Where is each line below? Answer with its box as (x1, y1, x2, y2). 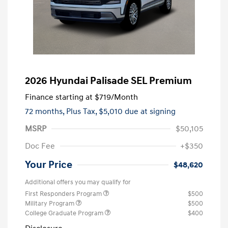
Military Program (25, 199, 76, 208)
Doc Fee (25, 140, 55, 151)
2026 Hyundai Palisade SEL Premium (25, 74, 192, 87)
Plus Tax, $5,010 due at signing (66, 106, 176, 117)
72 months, (25, 106, 66, 117)
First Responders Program (25, 189, 103, 198)
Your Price (25, 158, 72, 171)
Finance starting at (25, 92, 93, 102)
